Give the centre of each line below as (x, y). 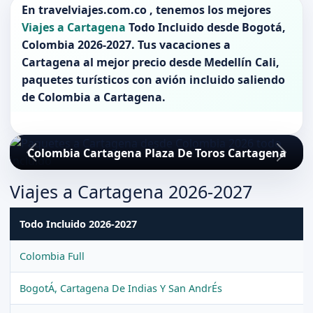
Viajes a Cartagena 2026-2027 (131, 191)
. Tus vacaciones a (181, 44)
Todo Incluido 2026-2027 (78, 224)
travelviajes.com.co (92, 9)
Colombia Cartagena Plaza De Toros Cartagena (156, 153)
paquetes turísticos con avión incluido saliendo (153, 79)
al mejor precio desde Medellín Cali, (180, 62)
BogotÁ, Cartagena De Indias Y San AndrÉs (121, 288)
